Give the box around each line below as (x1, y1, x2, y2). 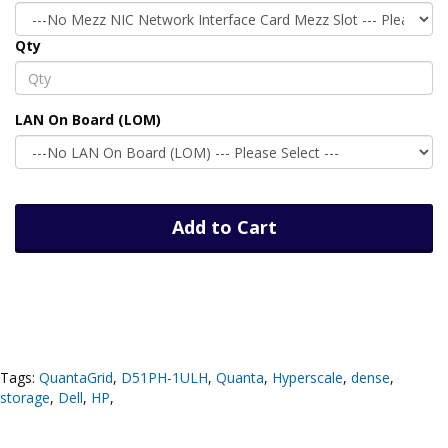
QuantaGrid (39, 368, 113, 388)
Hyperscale (272, 368, 343, 388)
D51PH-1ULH (121, 368, 208, 388)
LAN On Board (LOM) (15, 110, 161, 130)
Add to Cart (171, 215, 277, 240)
